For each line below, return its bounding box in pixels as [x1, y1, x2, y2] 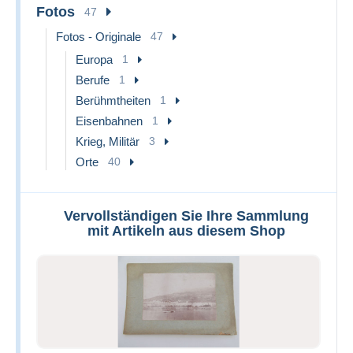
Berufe [76, 73, 110, 87]
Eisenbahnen [76, 114, 143, 128]
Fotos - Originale [56, 30, 141, 44]
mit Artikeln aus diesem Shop [87, 223, 285, 240]
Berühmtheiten [76, 94, 150, 108]
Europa [76, 53, 113, 67]
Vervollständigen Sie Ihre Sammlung [64, 208, 309, 225]
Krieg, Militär [76, 135, 139, 149]
